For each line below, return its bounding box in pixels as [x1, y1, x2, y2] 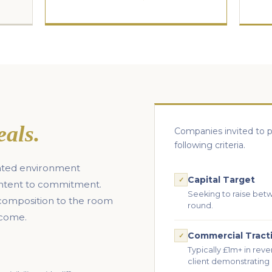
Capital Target [188, 174, 255, 185]
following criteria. [174, 140, 245, 151]
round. [188, 201, 213, 210]
